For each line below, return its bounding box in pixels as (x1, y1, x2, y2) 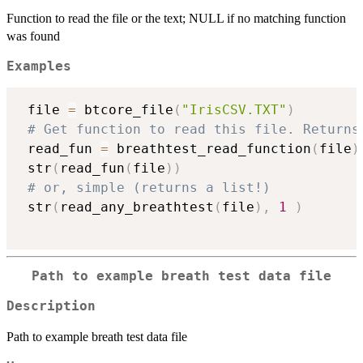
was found (6, 28, 60, 43)
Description (6, 298, 96, 314)
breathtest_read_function (109, 141, 311, 157)
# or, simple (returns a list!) (28, 180, 271, 196)
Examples (6, 58, 71, 74)
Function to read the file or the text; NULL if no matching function (6, 11, 346, 25)
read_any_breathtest (60, 199, 214, 216)
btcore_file (76, 102, 173, 118)
